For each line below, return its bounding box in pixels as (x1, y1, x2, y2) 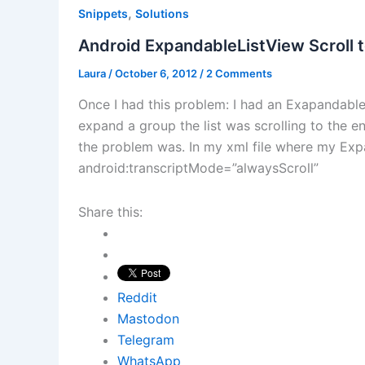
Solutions (135, 7, 189, 21)
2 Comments (206, 67, 272, 80)
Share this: (78, 203, 143, 220)
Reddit (117, 288, 157, 306)
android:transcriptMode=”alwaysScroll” (78, 159, 319, 176)
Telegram (117, 331, 174, 348)
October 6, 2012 (115, 67, 200, 80)
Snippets (78, 7, 128, 21)
